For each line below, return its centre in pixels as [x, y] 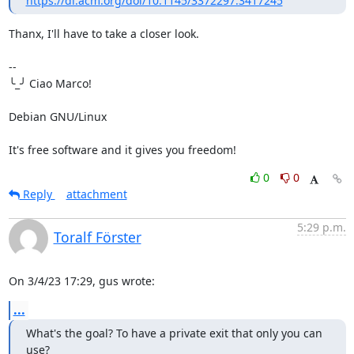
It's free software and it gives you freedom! [122, 150]
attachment [96, 194]
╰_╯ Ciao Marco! [50, 83]
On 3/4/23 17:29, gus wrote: [81, 281]
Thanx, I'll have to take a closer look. [104, 34]
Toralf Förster [97, 237]
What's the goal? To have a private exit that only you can [174, 333]
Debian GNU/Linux [57, 117]
